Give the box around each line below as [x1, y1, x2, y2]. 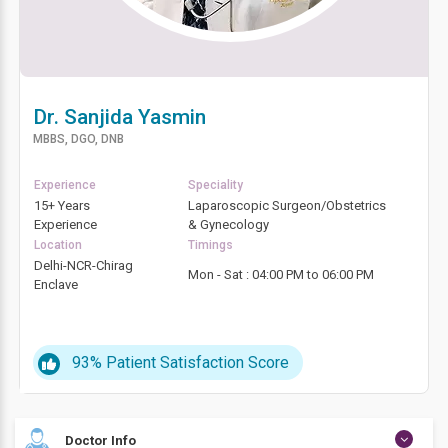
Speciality [188, 178, 243, 192]
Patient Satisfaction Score [106, 353, 289, 372]
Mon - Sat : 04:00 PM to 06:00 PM [188, 267, 374, 282]
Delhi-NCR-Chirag [34, 258, 133, 273]
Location [34, 238, 82, 252]
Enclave [34, 277, 78, 292]
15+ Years [34, 198, 90, 213]
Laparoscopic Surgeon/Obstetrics [188, 198, 386, 213]
